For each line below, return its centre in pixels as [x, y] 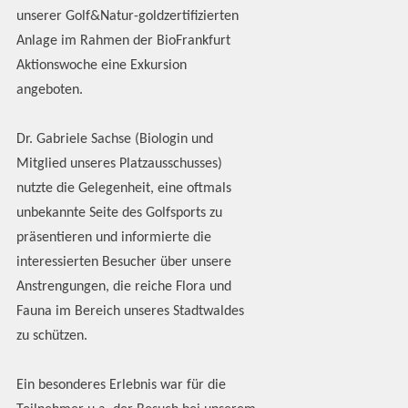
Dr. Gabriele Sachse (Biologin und [114, 140]
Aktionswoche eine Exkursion [101, 66]
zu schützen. [55, 337]
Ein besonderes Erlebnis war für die [121, 386]
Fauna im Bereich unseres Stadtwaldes [130, 312]
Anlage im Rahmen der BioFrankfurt [123, 41]
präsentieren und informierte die [113, 238]
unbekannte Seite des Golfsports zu [119, 214]
